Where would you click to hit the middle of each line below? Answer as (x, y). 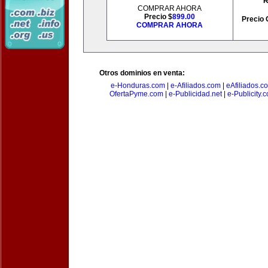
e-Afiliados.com (195, 86)
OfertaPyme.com (136, 94)
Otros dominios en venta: (142, 73)
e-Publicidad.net (195, 94)
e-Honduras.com (138, 86)
